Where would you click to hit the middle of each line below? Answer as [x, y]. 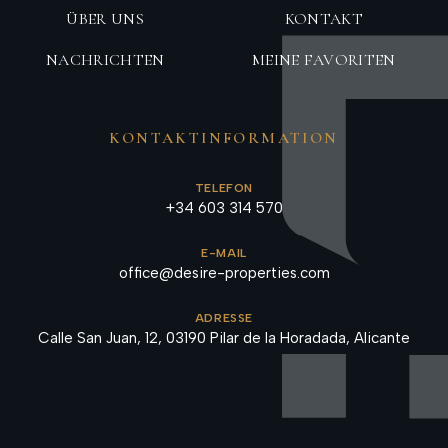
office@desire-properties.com [224, 273]
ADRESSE [224, 318]
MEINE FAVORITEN [323, 60]
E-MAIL [224, 253]
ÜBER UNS [105, 19]
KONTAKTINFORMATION [224, 138]
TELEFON [224, 188]
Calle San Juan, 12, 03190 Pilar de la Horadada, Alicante [224, 338]
